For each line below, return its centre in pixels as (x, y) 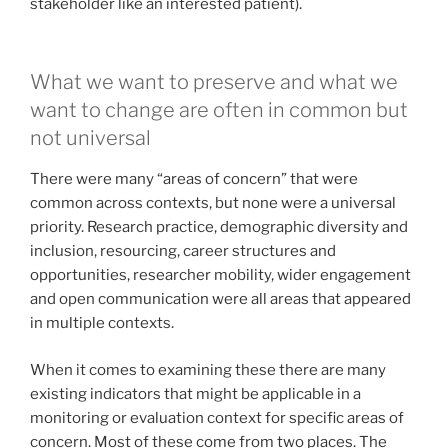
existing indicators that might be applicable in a (195, 393)
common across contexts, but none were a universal (213, 203)
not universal (90, 138)
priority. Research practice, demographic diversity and (219, 227)
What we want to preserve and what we (214, 82)
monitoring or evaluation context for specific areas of (217, 417)
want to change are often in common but (219, 110)
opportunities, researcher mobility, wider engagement (220, 275)
